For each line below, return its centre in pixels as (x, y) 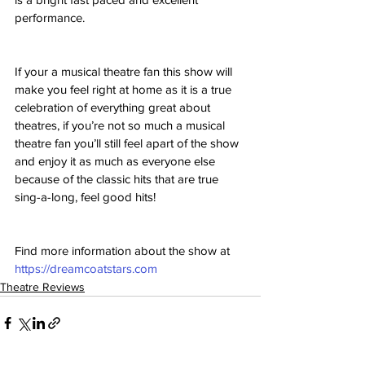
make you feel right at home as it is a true (125, 89)
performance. (50, 17)
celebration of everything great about (114, 107)
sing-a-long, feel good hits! (85, 196)
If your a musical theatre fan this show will (125, 71)
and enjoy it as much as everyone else (117, 161)
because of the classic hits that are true (118, 178)
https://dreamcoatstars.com (86, 268)
